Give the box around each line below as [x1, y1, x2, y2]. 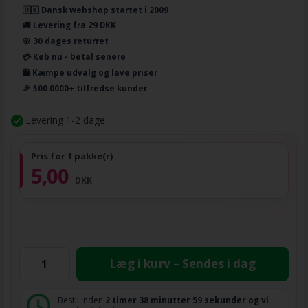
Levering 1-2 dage [23, 113, 108, 126]
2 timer [104, 294, 139, 306]
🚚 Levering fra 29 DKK [22, 20, 116, 31]
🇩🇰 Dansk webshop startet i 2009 [22, 4, 168, 15]
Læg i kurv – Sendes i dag [109, 256, 256, 272]
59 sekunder [192, 294, 246, 306]
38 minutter [138, 294, 192, 306]
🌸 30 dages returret [22, 36, 109, 47]
